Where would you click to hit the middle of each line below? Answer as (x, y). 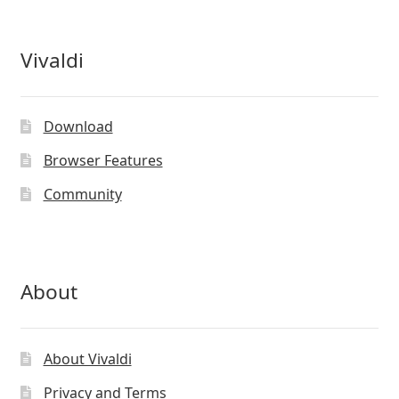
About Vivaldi (87, 359)
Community (82, 195)
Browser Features (103, 161)
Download (78, 127)
